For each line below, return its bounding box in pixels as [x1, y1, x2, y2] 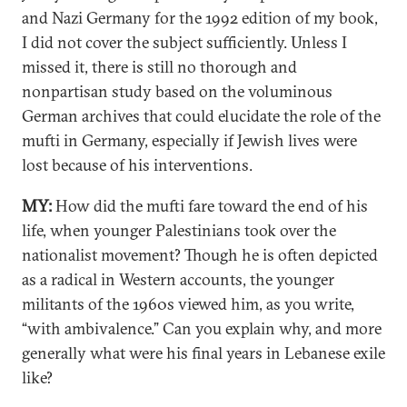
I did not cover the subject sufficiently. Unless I [22, 32, 347, 53]
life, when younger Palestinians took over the [22, 220, 336, 241]
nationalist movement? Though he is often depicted [22, 244, 378, 265]
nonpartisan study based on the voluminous [22, 81, 333, 102]
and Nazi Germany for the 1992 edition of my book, [22, 7, 378, 28]
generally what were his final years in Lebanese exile [22, 342, 385, 363]
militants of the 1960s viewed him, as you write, [22, 293, 354, 314]
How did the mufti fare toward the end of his [52, 195, 368, 216]
